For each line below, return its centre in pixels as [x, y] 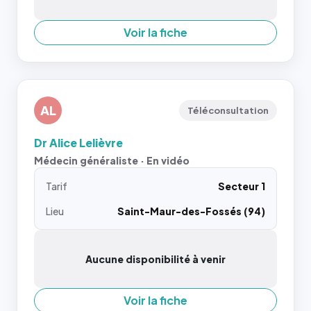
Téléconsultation [228, 110]
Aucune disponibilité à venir [155, 259]
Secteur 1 [242, 186]
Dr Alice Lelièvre [78, 142]
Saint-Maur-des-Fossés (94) [191, 211]
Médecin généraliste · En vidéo [112, 160]
